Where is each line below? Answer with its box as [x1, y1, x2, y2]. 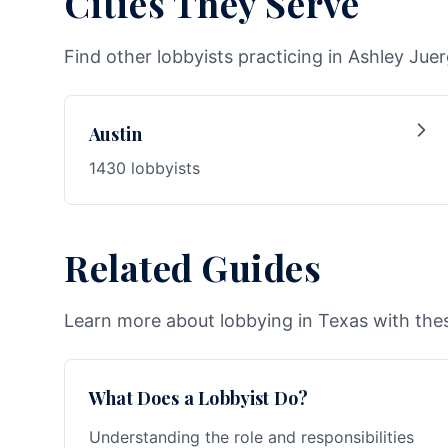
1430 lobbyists [89, 158, 200, 178]
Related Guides [64, 243, 322, 291]
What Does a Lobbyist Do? [89, 386, 309, 410]
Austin [89, 122, 143, 146]
